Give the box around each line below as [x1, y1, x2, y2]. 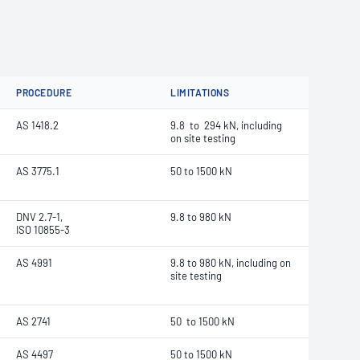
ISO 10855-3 [16, 223, 70, 236]
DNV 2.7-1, [16, 211, 63, 223]
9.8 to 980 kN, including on [170, 256, 291, 269]
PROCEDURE [16, 87, 72, 98]
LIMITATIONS [170, 87, 230, 98]
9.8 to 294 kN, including [170, 119, 282, 132]
